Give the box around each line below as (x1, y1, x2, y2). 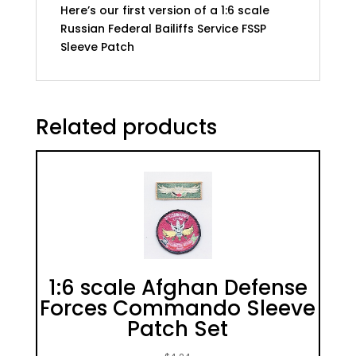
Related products (35, 113, 217, 141)
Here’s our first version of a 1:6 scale (60, 2, 269, 18)
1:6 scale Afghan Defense (48, 273, 308, 302)
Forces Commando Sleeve (40, 294, 316, 323)
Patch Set (127, 315, 229, 343)
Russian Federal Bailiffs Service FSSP (60, 21, 266, 37)
